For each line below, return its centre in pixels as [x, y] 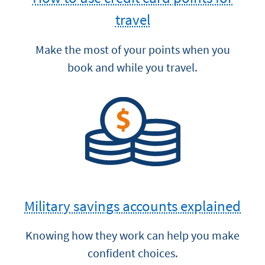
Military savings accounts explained [132, 206]
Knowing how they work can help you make [132, 235]
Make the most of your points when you [132, 49]
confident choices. [132, 253]
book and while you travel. [132, 67]
